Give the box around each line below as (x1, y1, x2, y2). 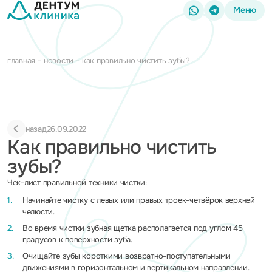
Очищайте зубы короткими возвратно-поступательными (22, 251, 231, 261)
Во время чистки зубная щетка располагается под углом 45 (22, 223, 243, 233)
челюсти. (22, 206, 55, 217)
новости (43, 55, 74, 66)
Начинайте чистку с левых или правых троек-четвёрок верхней (22, 195, 255, 205)
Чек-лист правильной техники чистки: (7, 177, 147, 188)
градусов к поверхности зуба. (22, 234, 132, 245)
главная (7, 55, 36, 66)
